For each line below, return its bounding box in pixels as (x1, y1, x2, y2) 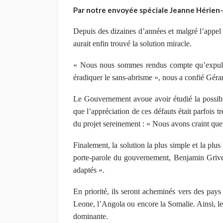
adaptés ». (73, 165, 105, 174)
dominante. (73, 212, 108, 221)
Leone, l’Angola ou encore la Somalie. (73, 199, 197, 208)
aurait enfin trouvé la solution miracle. (73, 39, 192, 48)
